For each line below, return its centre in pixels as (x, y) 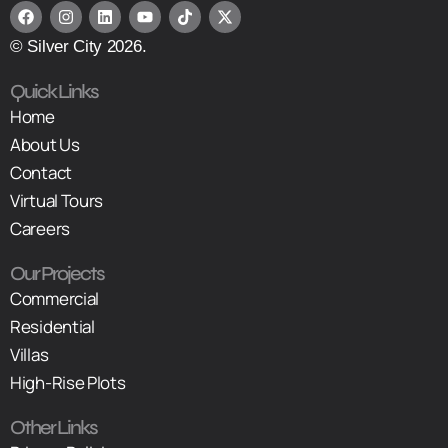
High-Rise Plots (68, 382)
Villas (29, 354)
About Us (45, 144)
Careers (40, 228)
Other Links (53, 427)
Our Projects (57, 273)
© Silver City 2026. (80, 46)
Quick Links (54, 91)
